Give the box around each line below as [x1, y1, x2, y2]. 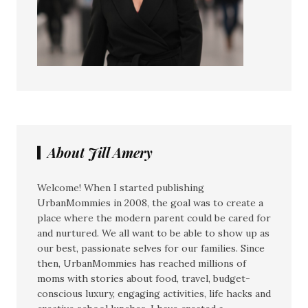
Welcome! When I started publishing [37, 181, 204, 195]
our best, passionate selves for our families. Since [37, 242, 265, 255]
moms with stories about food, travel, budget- [37, 272, 250, 285]
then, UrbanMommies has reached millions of [37, 257, 246, 270]
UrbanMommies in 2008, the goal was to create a [37, 197, 263, 210]
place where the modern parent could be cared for [37, 212, 271, 225]
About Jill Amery [47, 143, 153, 162]
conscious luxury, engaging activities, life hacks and [37, 287, 271, 300]
